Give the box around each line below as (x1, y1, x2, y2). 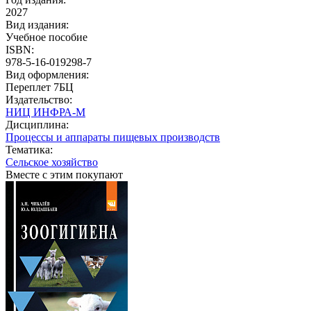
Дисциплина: (6, 118, 69, 131)
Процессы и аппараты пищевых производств (6, 131, 220, 143)
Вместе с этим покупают (6, 168, 123, 180)
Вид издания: (6, 18, 69, 31)
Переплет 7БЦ (6, 81, 74, 93)
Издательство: (6, 93, 72, 106)
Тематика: (6, 143, 53, 155)
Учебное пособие (6, 31, 87, 43)
